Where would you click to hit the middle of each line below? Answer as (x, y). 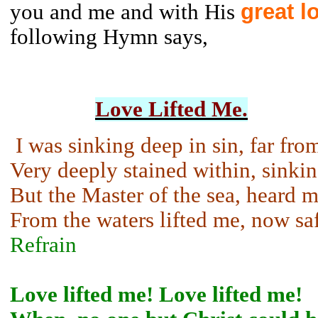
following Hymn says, (109, 37)
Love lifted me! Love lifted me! (156, 295)
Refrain (43, 245)
